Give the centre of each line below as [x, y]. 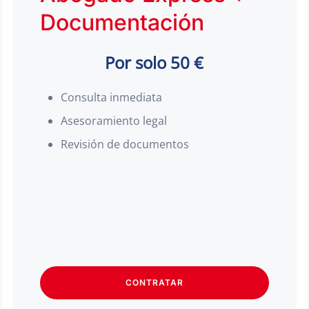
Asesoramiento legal [114, 121]
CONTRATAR [154, 282]
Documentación [122, 22]
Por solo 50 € [154, 62]
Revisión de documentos [125, 144]
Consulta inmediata [112, 97]
